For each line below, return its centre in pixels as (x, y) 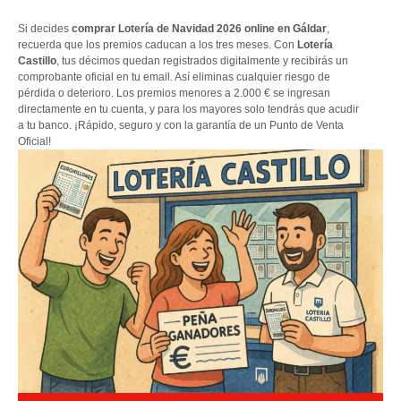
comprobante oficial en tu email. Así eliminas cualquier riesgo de (174, 77)
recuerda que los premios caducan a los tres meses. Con (158, 45)
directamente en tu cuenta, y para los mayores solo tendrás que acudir (188, 110)
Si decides (45, 29)
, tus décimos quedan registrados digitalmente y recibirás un (202, 61)
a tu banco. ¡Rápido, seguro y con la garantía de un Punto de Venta (181, 126)
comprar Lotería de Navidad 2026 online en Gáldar (199, 29)
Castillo (37, 61)
